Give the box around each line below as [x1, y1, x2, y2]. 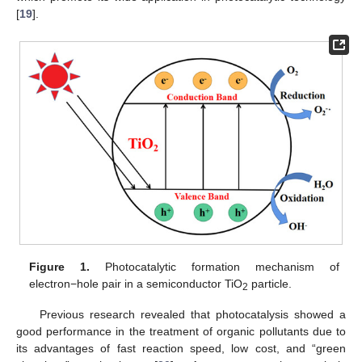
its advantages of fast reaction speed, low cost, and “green [16, 342, 346, 356]
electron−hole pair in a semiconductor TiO [29, 276, 243, 290]
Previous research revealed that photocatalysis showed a [39, 308, 346, 322]
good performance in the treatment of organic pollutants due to [16, 325, 346, 339]
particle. [248, 276, 293, 290]
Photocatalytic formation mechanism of [90, 259, 339, 273]
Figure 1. [29, 259, 90, 273]
